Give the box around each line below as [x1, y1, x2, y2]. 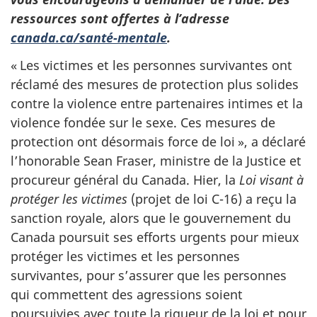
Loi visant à [239, 171, 304, 188]
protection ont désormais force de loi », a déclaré [11, 132, 306, 150]
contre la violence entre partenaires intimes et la [11, 94, 303, 112]
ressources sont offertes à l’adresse [11, 10, 229, 28]
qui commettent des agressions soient [11, 285, 243, 303]
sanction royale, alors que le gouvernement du [11, 209, 291, 226]
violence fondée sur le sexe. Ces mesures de [11, 113, 275, 131]
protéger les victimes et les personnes [11, 247, 240, 265]
